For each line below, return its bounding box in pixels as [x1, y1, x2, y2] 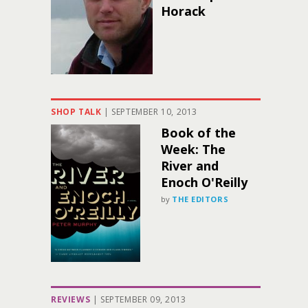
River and [161, 157, 219, 174]
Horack [161, 3, 206, 19]
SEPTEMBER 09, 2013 [100, 294, 186, 305]
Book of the [161, 124, 236, 141]
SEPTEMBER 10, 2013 [111, 106, 198, 118]
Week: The [161, 141, 225, 157]
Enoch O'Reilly [161, 174, 247, 190]
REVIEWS [51, 294, 91, 305]
